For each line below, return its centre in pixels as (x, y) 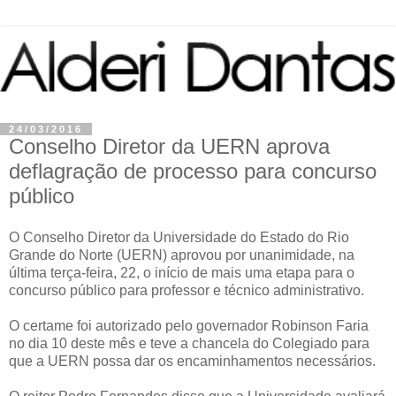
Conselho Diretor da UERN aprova (169, 146)
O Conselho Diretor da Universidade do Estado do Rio (179, 238)
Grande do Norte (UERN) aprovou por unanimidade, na (182, 255)
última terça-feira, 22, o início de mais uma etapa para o (182, 273)
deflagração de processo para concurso (193, 171)
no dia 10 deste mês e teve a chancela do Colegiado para (189, 344)
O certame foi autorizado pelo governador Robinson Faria (189, 326)
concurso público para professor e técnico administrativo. (187, 291)
